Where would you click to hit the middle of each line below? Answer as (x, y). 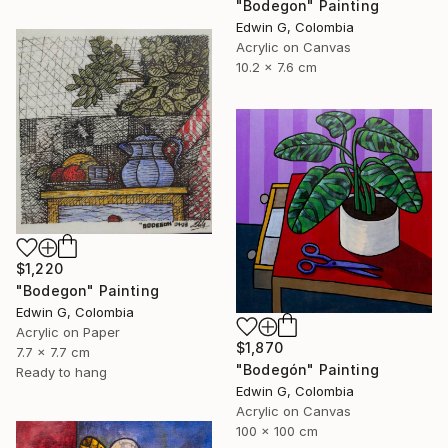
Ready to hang (61, 371)
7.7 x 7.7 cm (53, 351)
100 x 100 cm (277, 431)
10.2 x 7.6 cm (276, 67)
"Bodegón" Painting (307, 370)
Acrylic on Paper (68, 331)
